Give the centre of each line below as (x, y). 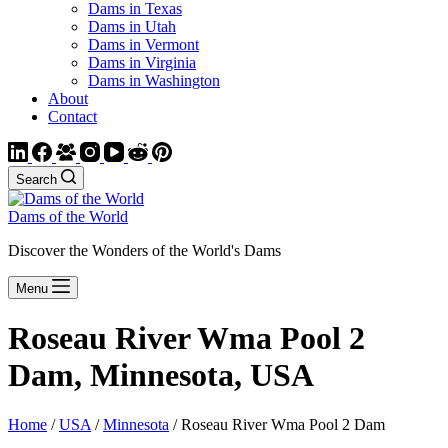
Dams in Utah (132, 26)
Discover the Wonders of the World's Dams (144, 250)
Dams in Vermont (143, 44)
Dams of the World (68, 216)
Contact (72, 116)
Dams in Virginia (142, 62)
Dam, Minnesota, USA (161, 375)
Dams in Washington (154, 80)
